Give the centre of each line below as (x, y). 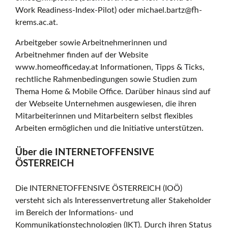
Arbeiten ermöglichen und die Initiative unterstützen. (110, 129)
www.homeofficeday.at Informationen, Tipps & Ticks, (110, 67)
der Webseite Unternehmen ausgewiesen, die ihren (106, 104)
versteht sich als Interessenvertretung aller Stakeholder (113, 200)
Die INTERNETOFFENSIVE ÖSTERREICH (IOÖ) (99, 188)
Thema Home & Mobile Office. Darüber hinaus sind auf (113, 92)
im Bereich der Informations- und (75, 212)
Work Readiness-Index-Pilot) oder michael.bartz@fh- (109, 10)
